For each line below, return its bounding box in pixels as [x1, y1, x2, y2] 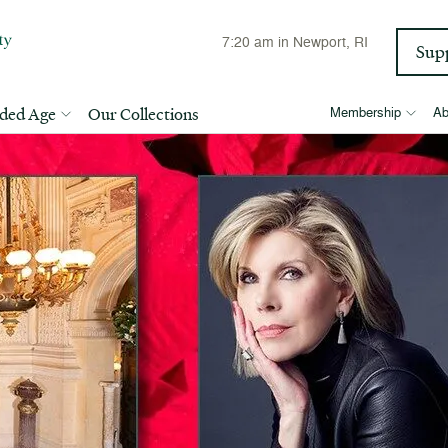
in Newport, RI [274, 32, 368, 51]
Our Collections [88, 102, 199, 125]
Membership [330, 103, 401, 121]
